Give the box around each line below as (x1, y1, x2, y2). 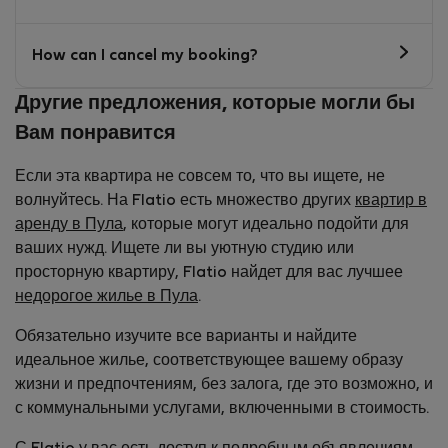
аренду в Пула (15, 218, 123, 233)
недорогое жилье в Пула (15, 290, 198, 305)
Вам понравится (15, 125, 176, 144)
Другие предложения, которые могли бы (15, 95, 415, 114)
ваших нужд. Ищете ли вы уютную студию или (15, 242, 354, 257)
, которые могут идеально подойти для (123, 218, 409, 233)
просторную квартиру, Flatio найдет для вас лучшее (15, 266, 403, 281)
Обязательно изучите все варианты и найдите (15, 330, 357, 345)
